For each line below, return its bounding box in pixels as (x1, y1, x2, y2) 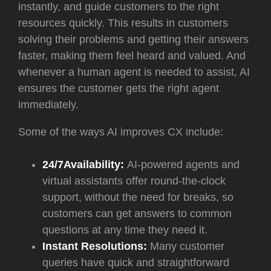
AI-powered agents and (127, 158, 240, 171)
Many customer (147, 240, 224, 253)
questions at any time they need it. (42, 224, 207, 237)
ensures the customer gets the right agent (18, 82, 219, 95)
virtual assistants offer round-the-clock (42, 175, 226, 188)
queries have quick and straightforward (42, 256, 229, 269)
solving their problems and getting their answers (18, 33, 249, 46)
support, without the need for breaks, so (42, 191, 233, 204)
